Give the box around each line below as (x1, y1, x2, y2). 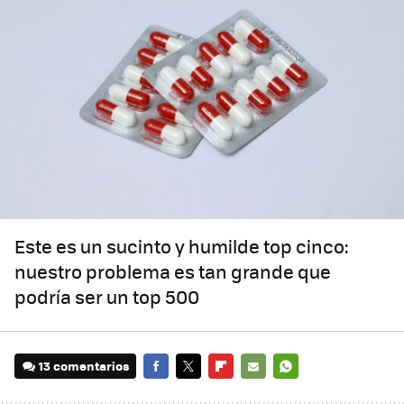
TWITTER (176, 382, 226, 400)
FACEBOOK (143, 382, 204, 400)
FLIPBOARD (208, 382, 273, 400)
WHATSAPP (273, 382, 337, 400)
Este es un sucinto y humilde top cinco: (14, 233, 348, 260)
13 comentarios (39, 357, 130, 375)
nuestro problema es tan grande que (14, 258, 331, 285)
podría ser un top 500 (14, 283, 199, 310)
